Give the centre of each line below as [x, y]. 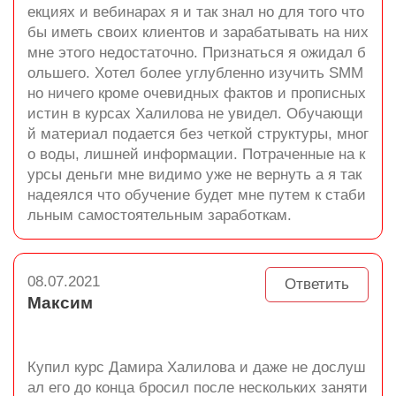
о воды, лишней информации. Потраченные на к [196, 154]
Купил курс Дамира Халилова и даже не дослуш [197, 367]
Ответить [317, 284]
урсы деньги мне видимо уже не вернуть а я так [194, 175]
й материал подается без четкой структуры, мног [198, 134]
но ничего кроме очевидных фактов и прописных [197, 93]
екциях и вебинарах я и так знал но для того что [196, 12]
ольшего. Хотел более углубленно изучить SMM [195, 73]
